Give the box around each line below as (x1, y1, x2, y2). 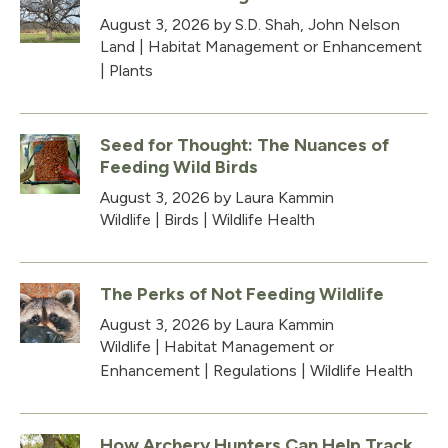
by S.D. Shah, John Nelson (210, 14, 400, 34)
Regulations (213, 360, 297, 380)
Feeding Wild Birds (100, 155, 258, 178)
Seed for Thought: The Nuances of (100, 133, 389, 156)
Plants (109, 60, 153, 80)
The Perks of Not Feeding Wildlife (100, 282, 384, 305)
